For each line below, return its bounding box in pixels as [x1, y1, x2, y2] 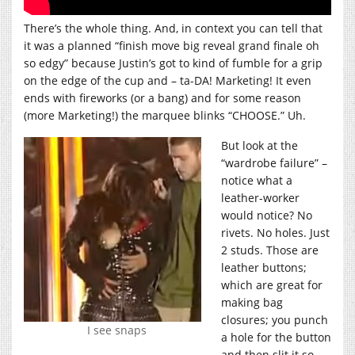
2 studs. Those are [221, 242, 319, 258]
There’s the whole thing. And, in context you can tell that [24, 20, 323, 36]
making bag [221, 294, 283, 310]
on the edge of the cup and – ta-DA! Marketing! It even [24, 72, 311, 88]
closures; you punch [221, 311, 328, 327]
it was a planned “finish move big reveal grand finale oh [24, 37, 319, 53]
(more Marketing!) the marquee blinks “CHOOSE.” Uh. [24, 107, 306, 123]
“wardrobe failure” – [221, 155, 327, 170]
